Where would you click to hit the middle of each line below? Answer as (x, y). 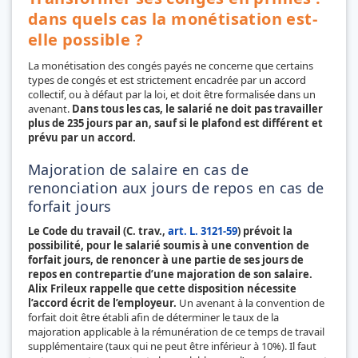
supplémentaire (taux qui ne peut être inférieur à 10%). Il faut (172, 346)
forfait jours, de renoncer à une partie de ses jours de (166, 259)
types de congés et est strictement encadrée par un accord (167, 80)
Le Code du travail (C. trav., (98, 231)
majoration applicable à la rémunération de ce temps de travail (176, 331)
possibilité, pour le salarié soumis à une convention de (169, 245)
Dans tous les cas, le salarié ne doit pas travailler (197, 108)
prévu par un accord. (82, 137)
